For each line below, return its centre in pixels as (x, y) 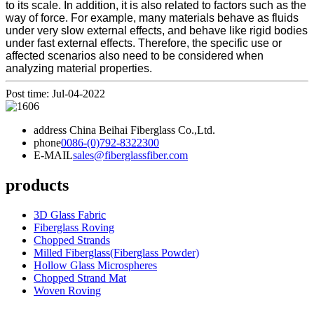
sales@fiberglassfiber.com (130, 156)
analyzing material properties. (79, 69)
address (50, 130)
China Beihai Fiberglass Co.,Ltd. (141, 130)
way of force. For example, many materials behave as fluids (152, 18)
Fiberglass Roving (74, 228)
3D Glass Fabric (70, 215)
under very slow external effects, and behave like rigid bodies (157, 31)
